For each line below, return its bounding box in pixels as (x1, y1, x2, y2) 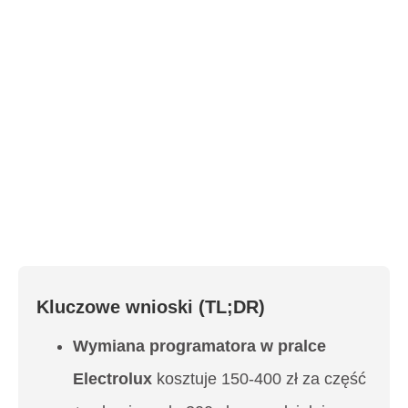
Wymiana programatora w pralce (73, 336, 326, 355)
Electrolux (73, 369, 152, 388)
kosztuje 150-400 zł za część (152, 369, 366, 388)
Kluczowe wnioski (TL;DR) (36, 296, 265, 317)
